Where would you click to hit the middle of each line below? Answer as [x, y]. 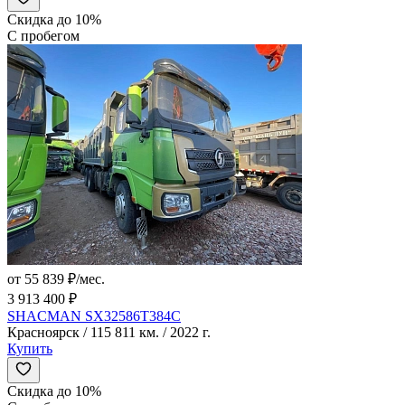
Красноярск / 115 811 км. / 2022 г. [109, 333]
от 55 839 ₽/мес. [56, 279]
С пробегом [43, 36]
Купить [30, 349]
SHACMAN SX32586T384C [94, 316]
